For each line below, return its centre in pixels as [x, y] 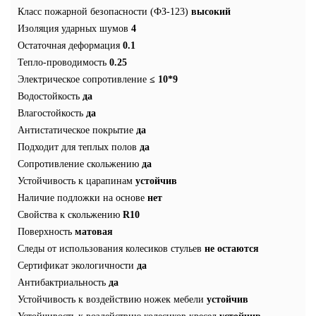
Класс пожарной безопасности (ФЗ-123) [103, 11]
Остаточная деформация [69, 45]
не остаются [232, 248]
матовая [94, 231]
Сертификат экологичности [76, 265]
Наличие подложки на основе [81, 197]
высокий [211, 11]
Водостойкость [49, 96]
